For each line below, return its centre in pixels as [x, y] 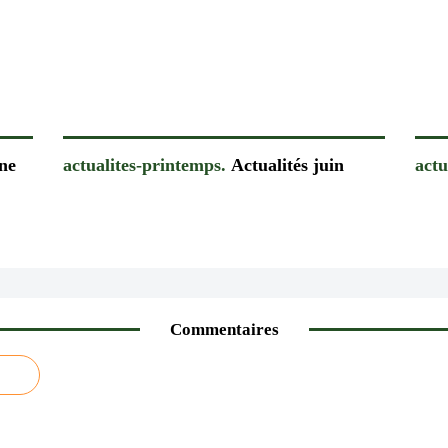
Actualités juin [284, 164]
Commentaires [224, 330]
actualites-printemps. [144, 164]
